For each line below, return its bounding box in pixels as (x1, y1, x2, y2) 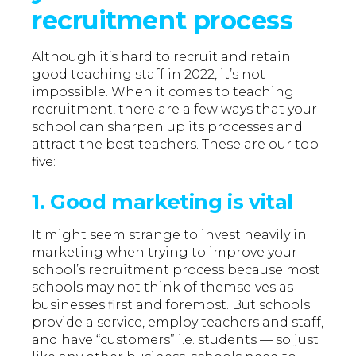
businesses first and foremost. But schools (32, 297, 311, 313)
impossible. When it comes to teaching (32, 84, 295, 100)
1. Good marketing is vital (32, 189, 293, 215)
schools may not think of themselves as (32, 280, 294, 296)
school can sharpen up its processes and (32, 119, 304, 135)
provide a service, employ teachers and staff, (32, 315, 324, 331)
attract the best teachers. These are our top (32, 137, 319, 153)
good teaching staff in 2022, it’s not (32, 67, 266, 83)
